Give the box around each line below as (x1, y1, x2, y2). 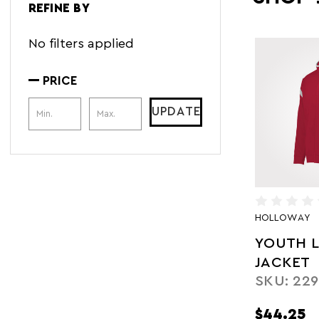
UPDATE (151, 105, 201, 118)
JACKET (255, 256, 310, 271)
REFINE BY (28, 1, 90, 14)
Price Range (28, 100, 101, 114)
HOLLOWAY (255, 213, 311, 224)
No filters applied (28, 36, 134, 51)
